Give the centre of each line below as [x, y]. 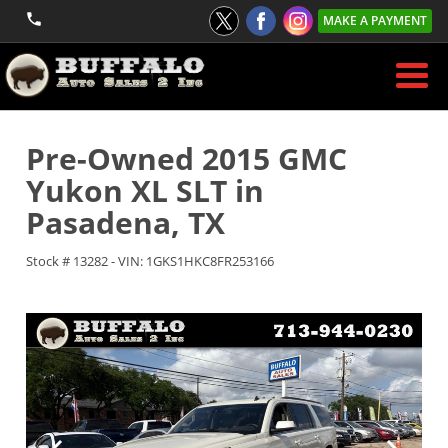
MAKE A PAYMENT [375, 21]
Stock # [49, 261]
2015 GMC [270, 158]
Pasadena [98, 222]
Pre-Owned [110, 158]
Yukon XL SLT [130, 190]
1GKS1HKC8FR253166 [210, 261]
